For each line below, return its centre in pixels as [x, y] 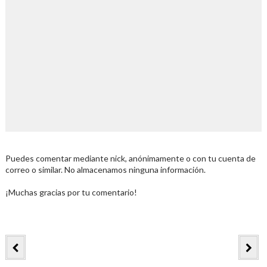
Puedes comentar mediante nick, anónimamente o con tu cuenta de [130, 158]
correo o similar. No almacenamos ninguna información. [105, 170]
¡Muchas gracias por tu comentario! [71, 192]
